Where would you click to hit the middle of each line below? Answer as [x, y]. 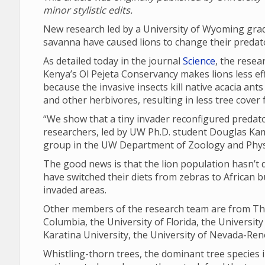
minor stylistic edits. [88, 10]
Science [199, 61]
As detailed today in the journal [113, 61]
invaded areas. [75, 190]
